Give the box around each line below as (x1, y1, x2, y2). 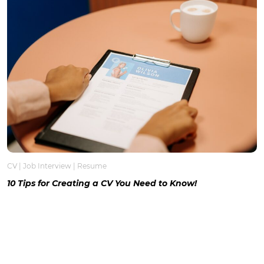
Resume (77, 161, 107, 170)
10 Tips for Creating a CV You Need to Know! (7, 177, 197, 189)
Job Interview (23, 161, 71, 170)
